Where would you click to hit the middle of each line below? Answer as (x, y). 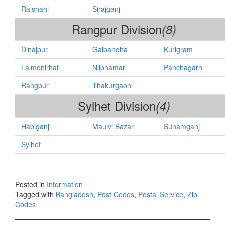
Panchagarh (183, 67)
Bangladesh (75, 194)
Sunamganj (182, 126)
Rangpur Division (115, 29)
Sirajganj (106, 8)
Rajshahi (35, 8)
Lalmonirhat (40, 67)
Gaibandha (110, 49)
